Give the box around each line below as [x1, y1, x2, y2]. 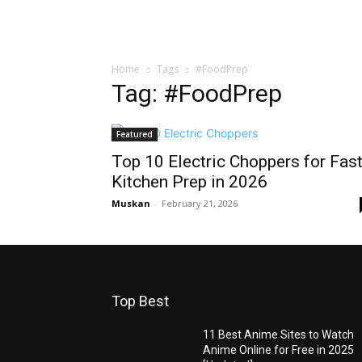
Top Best [112, 293, 169, 309]
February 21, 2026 [162, 197, 238, 209]
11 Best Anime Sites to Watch [203, 328, 355, 341]
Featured [116, 128, 153, 140]
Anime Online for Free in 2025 [203, 343, 355, 356]
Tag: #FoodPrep [112, 79, 282, 107]
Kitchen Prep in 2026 [112, 172, 267, 192]
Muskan [112, 197, 150, 209]
